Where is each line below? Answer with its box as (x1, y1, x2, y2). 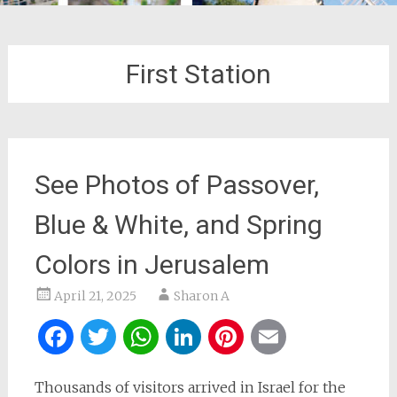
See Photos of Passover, (34, 169, 319, 200)
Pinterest (246, 319, 368, 354)
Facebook (76, 319, 204, 354)
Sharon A (173, 288, 230, 304)
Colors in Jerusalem (34, 249, 269, 280)
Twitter (119, 319, 221, 354)
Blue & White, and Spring (34, 209, 323, 240)
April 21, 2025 (53, 288, 136, 304)
